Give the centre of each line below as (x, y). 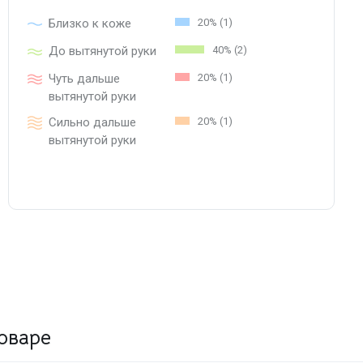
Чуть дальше (84, 78)
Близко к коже (90, 23)
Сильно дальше (92, 122)
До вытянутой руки (102, 51)
